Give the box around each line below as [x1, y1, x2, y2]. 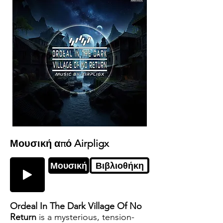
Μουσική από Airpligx [10, 137, 109, 149]
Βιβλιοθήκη [95, 160, 144, 171]
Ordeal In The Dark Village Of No [10, 201, 142, 212]
